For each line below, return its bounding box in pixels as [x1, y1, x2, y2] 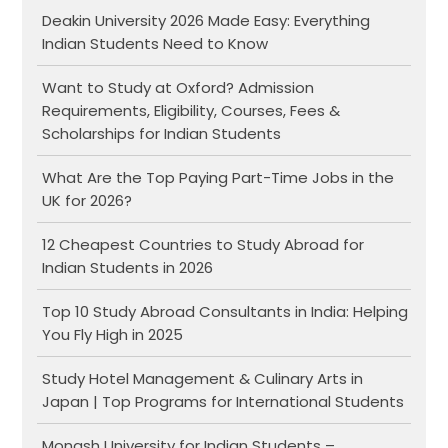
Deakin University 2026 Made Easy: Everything [42, 9, 371, 31]
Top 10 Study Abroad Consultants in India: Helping [42, 300, 409, 322]
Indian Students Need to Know [42, 32, 269, 54]
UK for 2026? [42, 189, 133, 211]
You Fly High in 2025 [42, 323, 184, 345]
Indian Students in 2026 [42, 256, 214, 278]
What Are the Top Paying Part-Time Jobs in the [42, 166, 395, 188]
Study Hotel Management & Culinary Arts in [42, 367, 364, 389]
